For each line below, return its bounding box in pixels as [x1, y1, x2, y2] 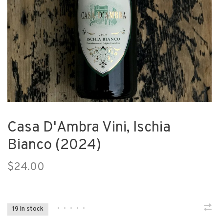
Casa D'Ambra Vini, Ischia [7, 119, 171, 137]
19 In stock [12, 205, 44, 214]
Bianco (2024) [7, 136, 101, 155]
